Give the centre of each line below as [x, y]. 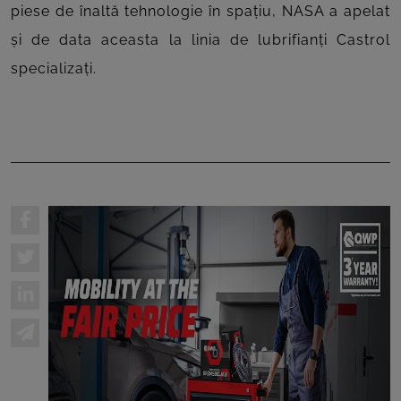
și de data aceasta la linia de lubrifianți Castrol [200, 40]
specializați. [54, 69]
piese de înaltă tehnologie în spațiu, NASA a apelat [200, 12]
